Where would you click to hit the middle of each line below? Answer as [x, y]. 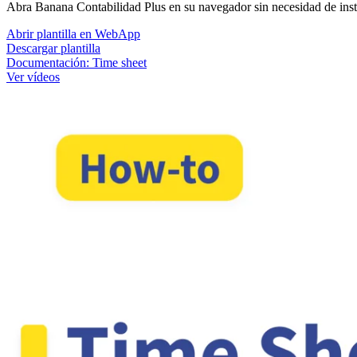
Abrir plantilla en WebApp [73, 33]
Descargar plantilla [53, 48]
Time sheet [120, 62]
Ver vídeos [33, 76]
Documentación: [49, 62]
